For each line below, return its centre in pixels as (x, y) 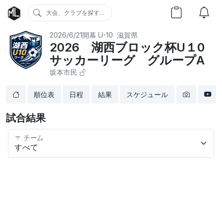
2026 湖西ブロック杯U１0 (127, 47)
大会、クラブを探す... (75, 13)
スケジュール (147, 94)
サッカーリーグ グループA (127, 60)
